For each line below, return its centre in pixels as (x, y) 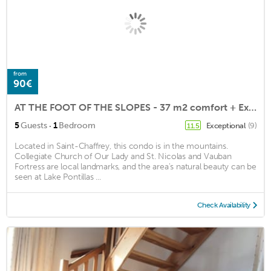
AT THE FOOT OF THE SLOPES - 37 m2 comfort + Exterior (253, 107)
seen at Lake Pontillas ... (58, 177)
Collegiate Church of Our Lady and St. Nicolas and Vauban (123, 156)
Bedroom (77, 125)
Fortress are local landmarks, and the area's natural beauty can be (135, 166)
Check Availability (224, 205)
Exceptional (226, 125)
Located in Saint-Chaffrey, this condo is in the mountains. (121, 146)
